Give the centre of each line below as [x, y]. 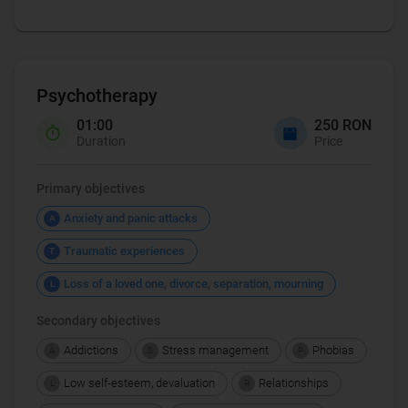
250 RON [343, 126]
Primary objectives [91, 188]
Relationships [294, 382]
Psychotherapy [97, 95]
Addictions [91, 350]
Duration [101, 142]
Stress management [215, 350]
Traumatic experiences [124, 250]
